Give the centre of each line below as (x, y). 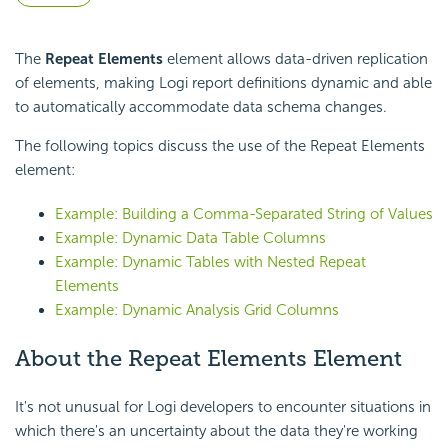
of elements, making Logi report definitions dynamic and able (223, 83)
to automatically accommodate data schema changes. (201, 107)
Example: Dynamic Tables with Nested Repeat (210, 262)
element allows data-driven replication (295, 59)
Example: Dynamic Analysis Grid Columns (197, 310)
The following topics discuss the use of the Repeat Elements (220, 146)
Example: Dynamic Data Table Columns (190, 238)
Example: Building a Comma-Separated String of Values (244, 214)
